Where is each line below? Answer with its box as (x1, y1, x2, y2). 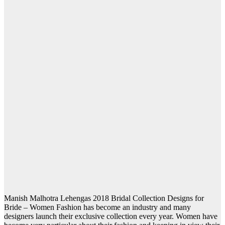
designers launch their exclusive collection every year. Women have (4, 212, 217, 221)
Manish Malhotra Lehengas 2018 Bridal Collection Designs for (4, 194, 204, 203)
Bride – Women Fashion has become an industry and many (4, 203, 191, 212)
